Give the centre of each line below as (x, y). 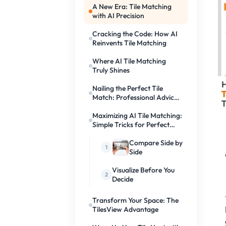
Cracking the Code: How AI (135, 34)
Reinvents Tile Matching (130, 43)
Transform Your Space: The (136, 200)
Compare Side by (156, 143)
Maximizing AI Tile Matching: (137, 116)
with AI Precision (119, 16)
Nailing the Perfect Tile (128, 88)
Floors (102, 134)
